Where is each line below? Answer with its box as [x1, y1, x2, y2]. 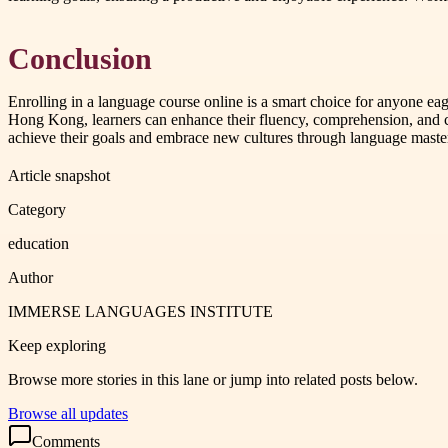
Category [8, 200, 66, 218]
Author [8, 268, 53, 286]
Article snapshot [8, 166, 110, 184]
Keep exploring [8, 336, 106, 354]
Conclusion [8, 42, 152, 75]
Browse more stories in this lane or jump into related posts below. [8, 370, 418, 388]
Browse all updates [8, 404, 128, 422]
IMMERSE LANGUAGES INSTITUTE [8, 302, 273, 320]
